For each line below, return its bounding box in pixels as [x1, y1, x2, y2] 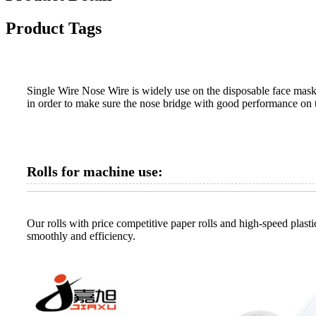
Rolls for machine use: [27, 164, 163, 180]
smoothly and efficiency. [27, 230, 135, 243]
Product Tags [6, 19, 102, 38]
